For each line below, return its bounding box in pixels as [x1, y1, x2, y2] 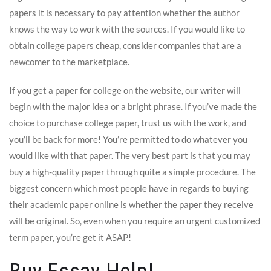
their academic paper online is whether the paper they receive [9, 198, 253, 210]
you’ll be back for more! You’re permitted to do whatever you [9, 133, 247, 145]
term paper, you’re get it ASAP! [9, 231, 131, 243]
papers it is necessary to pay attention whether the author [9, 7, 240, 18]
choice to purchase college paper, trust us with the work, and [9, 117, 246, 128]
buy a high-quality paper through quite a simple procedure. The [9, 166, 256, 177]
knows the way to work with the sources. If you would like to [9, 23, 245, 34]
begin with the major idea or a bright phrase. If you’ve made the [9, 100, 257, 112]
